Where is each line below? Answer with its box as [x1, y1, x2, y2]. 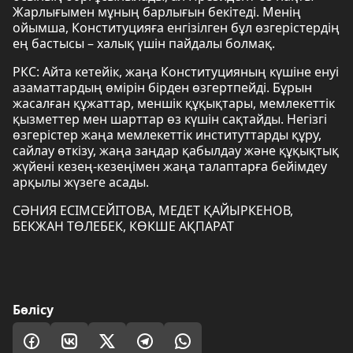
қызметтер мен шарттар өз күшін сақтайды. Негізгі [13, 110, 327, 128]
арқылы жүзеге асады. [13, 173, 149, 191]
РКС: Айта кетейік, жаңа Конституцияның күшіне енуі [13, 63, 339, 80]
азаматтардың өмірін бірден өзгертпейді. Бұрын [13, 79, 312, 96]
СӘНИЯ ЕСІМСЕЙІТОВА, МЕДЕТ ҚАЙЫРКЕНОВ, [13, 202, 293, 219]
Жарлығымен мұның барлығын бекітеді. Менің [13, 3, 301, 20]
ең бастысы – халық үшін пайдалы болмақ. [13, 35, 275, 52]
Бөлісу [13, 301, 54, 318]
